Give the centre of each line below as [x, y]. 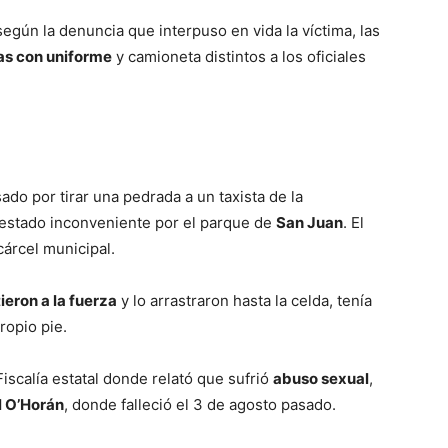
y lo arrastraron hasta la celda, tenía [244, 300]
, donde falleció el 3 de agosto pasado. [200, 404]
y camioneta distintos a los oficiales [239, 56]
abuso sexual [321, 378]
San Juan [309, 222]
